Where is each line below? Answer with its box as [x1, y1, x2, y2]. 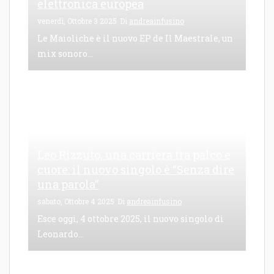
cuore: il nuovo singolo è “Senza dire [37, 161, 234, 177]
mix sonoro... [37, 47, 93, 59]
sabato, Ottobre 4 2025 [37, 196, 114, 206]
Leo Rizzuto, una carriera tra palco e [37, 147, 231, 162]
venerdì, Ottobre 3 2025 [37, 15, 117, 26]
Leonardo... [37, 228, 84, 240]
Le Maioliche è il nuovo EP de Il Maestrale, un [37, 32, 233, 44]
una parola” [37, 176, 98, 191]
